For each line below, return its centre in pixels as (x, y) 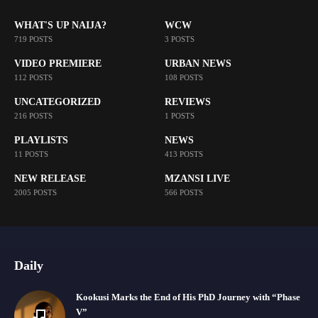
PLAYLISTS (41, 140)
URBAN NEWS (198, 63)
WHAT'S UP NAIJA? (60, 25)
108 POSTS (183, 77)
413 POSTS (183, 154)
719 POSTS (33, 39)
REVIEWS (187, 102)
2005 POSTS (35, 192)
